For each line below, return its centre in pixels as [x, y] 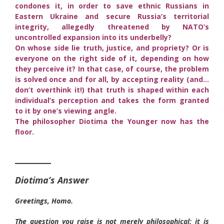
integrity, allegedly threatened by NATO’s [112, 26]
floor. [24, 131]
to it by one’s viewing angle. [66, 110]
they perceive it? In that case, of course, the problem [112, 68]
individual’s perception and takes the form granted [112, 100]
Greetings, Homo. [44, 200]
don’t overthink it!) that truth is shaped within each [112, 89]
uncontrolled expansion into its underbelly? [93, 37]
